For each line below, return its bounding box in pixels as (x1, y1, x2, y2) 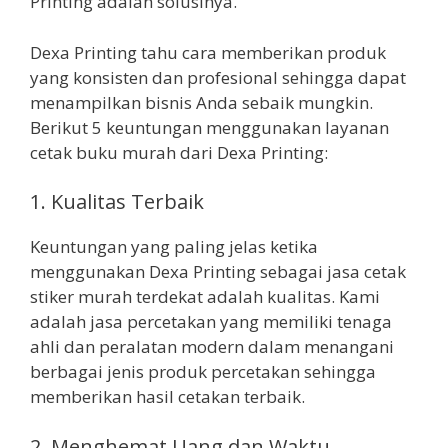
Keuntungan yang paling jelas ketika (30, 235, 318, 259)
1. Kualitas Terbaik (30, 188, 204, 216)
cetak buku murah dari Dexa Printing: (30, 140, 328, 164)
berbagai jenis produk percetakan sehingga (30, 360, 376, 384)
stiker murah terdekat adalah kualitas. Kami (30, 285, 380, 309)
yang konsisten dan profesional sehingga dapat (30, 65, 406, 89)
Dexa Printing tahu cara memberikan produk (30, 40, 386, 64)
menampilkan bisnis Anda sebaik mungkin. (30, 90, 373, 114)
